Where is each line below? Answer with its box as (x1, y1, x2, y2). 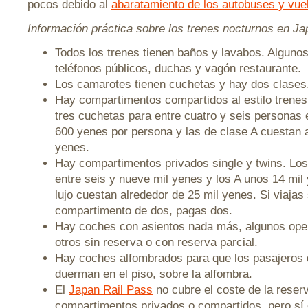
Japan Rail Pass (69, 283, 153, 296)
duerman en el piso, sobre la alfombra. (55, 267, 252, 280)
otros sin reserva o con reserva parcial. (55, 236, 258, 249)
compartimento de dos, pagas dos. (55, 204, 232, 217)
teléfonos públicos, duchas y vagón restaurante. (55, 62, 301, 75)
